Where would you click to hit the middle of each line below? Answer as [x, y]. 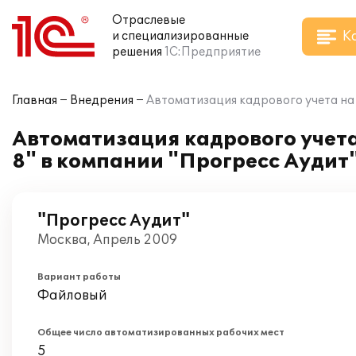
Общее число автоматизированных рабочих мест [161, 333]
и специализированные [180, 36]
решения [137, 52]
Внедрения [102, 101]
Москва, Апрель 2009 [107, 240]
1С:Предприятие [213, 52]
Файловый [72, 296]
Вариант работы [79, 277]
